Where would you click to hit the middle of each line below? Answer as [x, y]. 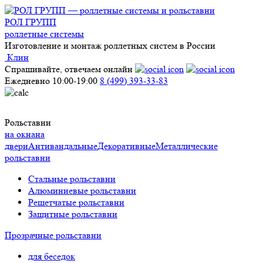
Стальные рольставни [72, 179]
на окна [20, 134]
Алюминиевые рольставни [82, 190]
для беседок [52, 256]
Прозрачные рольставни [53, 235]
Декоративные [127, 146]
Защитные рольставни [73, 214]
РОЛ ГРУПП [31, 22]
